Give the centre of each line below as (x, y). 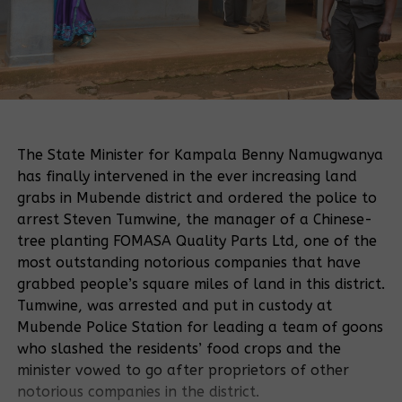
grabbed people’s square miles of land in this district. (201, 284)
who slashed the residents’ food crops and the (179, 349)
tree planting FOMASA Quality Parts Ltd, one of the (197, 241)
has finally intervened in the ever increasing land (187, 177)
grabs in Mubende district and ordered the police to (197, 198)
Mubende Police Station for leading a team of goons (200, 328)
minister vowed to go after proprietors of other (183, 371)
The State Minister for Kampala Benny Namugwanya (200, 155)
